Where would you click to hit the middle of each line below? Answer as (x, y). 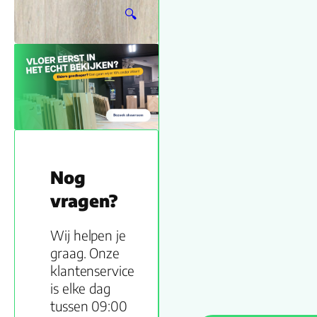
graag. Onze (85, 253)
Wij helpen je (88, 235)
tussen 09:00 (89, 306)
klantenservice (92, 270)
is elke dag (80, 288)
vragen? (85, 200)
